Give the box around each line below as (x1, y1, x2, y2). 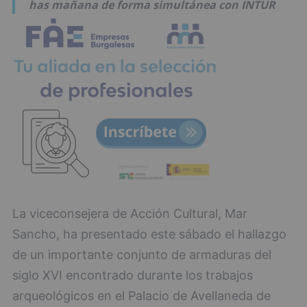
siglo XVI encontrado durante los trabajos (12, 268, 253, 282)
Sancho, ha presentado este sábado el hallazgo (12, 227, 286, 241)
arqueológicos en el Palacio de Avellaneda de (12, 288, 271, 303)
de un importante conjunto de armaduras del (12, 247, 271, 262)
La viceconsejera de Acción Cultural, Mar (12, 206, 247, 221)
